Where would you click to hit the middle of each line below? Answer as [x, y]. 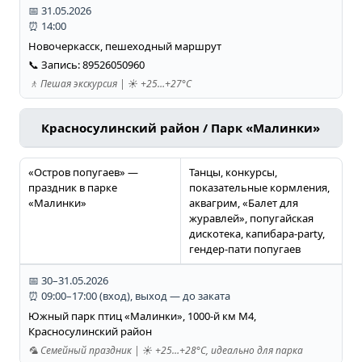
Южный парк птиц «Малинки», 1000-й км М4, [142, 316]
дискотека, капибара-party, [257, 234]
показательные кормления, [259, 188]
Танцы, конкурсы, [233, 173]
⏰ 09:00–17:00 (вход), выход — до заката [129, 296]
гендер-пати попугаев [244, 249]
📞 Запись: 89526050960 [86, 65]
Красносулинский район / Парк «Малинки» [181, 128]
